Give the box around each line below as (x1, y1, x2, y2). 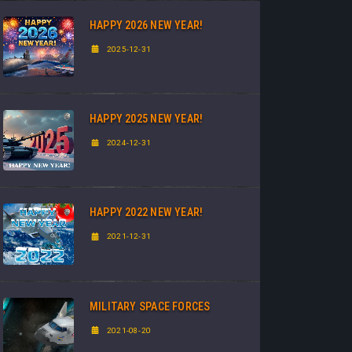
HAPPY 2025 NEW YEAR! (90, 112, 203, 126)
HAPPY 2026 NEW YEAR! (90, 19, 203, 31)
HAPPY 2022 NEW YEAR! (90, 206, 203, 219)
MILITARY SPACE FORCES (90, 299, 211, 313)
